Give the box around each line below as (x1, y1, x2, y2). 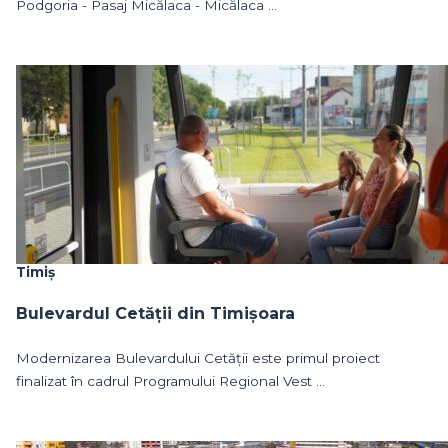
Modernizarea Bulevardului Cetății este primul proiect (16, 349, 380, 366)
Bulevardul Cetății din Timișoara (16, 303, 295, 323)
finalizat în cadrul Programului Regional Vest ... (16, 372, 325, 389)
